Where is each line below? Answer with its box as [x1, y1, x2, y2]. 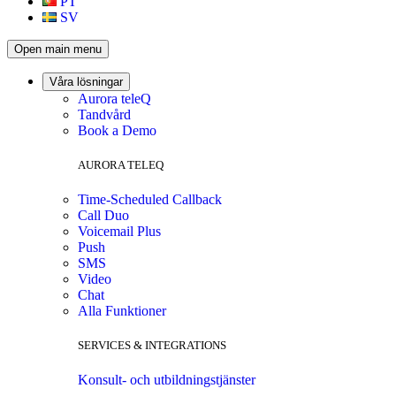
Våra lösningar [49, 74, 123, 88]
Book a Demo [78, 122, 156, 138]
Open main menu [14, 42, 102, 56]
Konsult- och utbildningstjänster [78, 372, 255, 388]
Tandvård [78, 106, 131, 122]
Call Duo [78, 208, 129, 224]
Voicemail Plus [78, 224, 161, 240]
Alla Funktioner [78, 303, 166, 319]
